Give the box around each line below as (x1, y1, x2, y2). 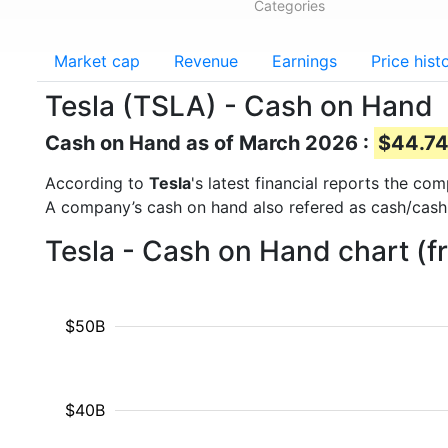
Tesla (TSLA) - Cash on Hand (45, 89, 433, 123)
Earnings (272, 51, 337, 71)
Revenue (174, 51, 238, 71)
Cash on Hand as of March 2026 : (45, 131, 374, 155)
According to (45, 173, 149, 193)
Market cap (54, 51, 140, 71)
